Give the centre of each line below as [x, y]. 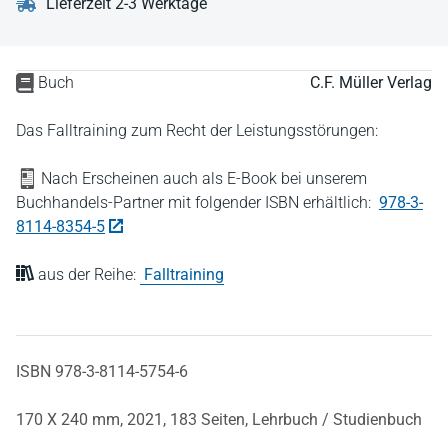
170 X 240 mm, [71, 419]
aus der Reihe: [87, 274]
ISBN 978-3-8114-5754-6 [102, 371]
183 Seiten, [211, 419]
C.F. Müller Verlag [371, 82]
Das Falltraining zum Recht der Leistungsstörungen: [197, 130]
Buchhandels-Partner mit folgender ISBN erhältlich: [195, 202]
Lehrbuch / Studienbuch [337, 419]
